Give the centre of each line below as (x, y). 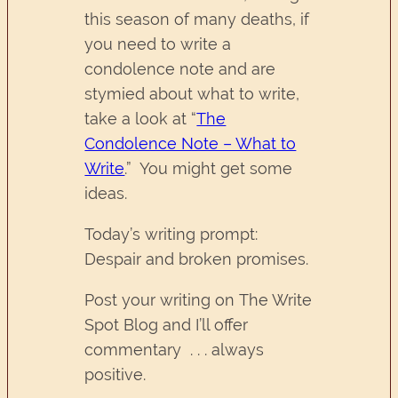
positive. (115, 374)
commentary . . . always (175, 349)
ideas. (106, 194)
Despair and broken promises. (197, 259)
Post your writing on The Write (199, 299)
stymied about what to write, (192, 94)
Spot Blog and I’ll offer (167, 324)
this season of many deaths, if (197, 20)
